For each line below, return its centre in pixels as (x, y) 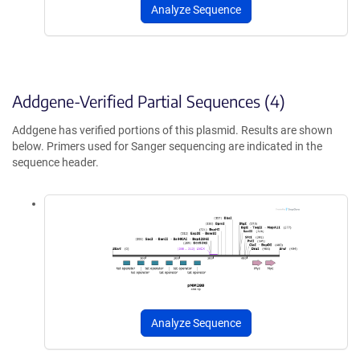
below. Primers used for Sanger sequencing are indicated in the (167, 146)
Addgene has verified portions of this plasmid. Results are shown (172, 130)
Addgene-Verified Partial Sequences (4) (149, 101)
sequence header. (55, 162)
